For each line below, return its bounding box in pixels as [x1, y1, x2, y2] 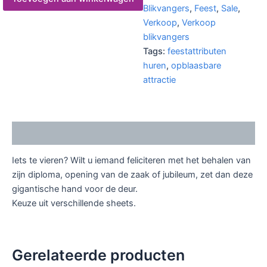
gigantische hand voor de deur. [12, 184, 138, 195]
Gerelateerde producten [12, 246, 185, 264]
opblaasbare [171, 60, 222, 71]
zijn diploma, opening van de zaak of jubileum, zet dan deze [12, 169, 253, 181]
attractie [143, 74, 176, 85]
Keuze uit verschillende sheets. [12, 198, 136, 209]
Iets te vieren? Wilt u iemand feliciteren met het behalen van [12, 155, 251, 166]
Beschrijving [12, 128, 66, 139]
